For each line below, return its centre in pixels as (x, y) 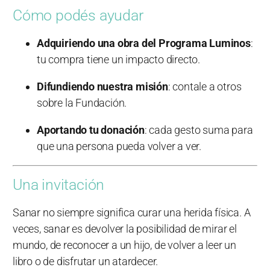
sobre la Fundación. (82, 102)
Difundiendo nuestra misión (102, 86)
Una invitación (59, 185)
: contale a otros (205, 86)
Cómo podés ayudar (78, 15)
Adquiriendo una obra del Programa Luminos (144, 43)
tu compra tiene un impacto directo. (119, 59)
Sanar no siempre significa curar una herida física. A (132, 212)
